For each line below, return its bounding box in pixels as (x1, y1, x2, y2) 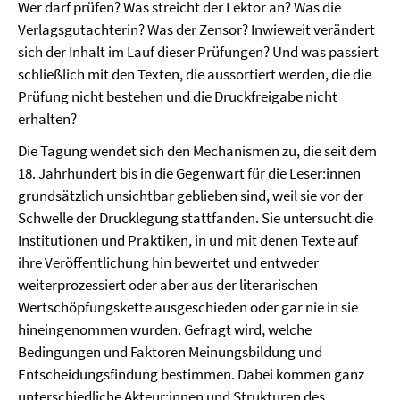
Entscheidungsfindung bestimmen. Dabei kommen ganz (18, 364, 364, 384)
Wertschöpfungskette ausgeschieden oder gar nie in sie (18, 297, 358, 317)
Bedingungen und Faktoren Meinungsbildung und (18, 342, 322, 362)
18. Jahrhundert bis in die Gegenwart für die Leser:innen (18, 163, 361, 183)
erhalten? (18, 109, 77, 129)
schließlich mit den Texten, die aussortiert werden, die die (18, 64, 371, 84)
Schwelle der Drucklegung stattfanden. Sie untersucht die (18, 208, 373, 228)
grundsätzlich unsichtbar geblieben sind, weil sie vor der (18, 186, 363, 205)
